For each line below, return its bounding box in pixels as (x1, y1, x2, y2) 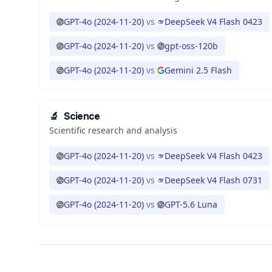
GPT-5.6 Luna (165, 199, 217, 210)
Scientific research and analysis (49, 124, 177, 136)
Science (63, 110, 100, 123)
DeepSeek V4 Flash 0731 (165, 174, 262, 186)
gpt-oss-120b (165, 40, 218, 52)
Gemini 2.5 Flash (165, 64, 232, 76)
